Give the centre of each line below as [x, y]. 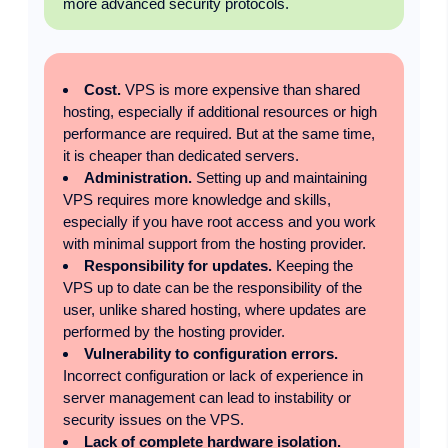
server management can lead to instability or [206, 397]
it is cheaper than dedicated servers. [180, 155]
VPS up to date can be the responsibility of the [212, 287]
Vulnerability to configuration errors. [210, 353]
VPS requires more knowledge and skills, [196, 199]
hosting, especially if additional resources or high [219, 111]
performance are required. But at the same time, [218, 133]
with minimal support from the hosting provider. [214, 243]
